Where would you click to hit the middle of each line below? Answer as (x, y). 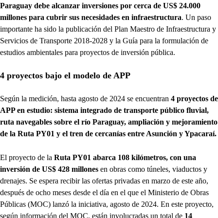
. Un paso (196, 18)
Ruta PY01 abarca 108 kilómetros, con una (125, 158)
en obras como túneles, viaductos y (153, 169)
